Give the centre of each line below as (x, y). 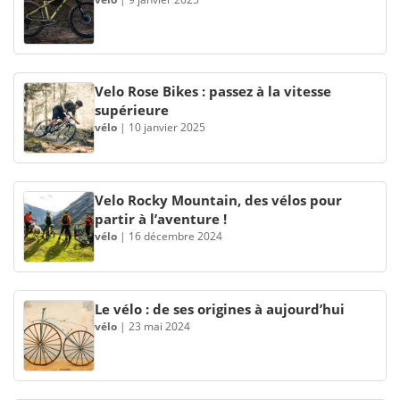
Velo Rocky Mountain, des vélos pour (218, 200)
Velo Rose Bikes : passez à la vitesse (213, 91)
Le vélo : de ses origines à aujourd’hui (220, 309)
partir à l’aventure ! (161, 219)
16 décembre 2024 (175, 236)
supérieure (132, 110)
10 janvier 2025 (167, 127)
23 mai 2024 (159, 326)
